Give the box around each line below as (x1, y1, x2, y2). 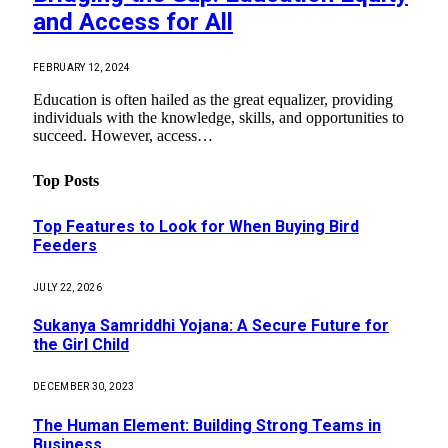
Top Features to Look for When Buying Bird (33, 216, 359, 236)
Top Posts (33, 171, 99, 189)
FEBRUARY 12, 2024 (33, 62, 131, 74)
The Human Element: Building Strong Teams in (33, 415, 381, 435)
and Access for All (33, 8, 233, 37)
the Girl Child (33, 335, 129, 355)
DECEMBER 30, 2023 (33, 381, 135, 393)
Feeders (33, 235, 97, 255)
